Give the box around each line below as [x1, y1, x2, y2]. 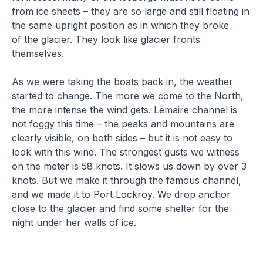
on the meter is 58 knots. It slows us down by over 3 [12, 160, 247, 172]
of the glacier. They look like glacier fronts [12, 33, 201, 45]
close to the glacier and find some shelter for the [12, 202, 230, 214]
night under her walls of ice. [12, 216, 137, 228]
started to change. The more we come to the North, [12, 89, 244, 102]
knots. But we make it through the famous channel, [12, 174, 242, 186]
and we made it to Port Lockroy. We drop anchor [12, 188, 231, 200]
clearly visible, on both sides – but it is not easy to [12, 131, 233, 144]
